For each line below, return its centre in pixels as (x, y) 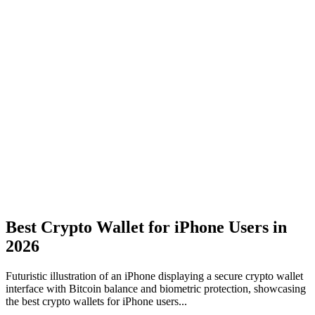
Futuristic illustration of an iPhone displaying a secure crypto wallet (154, 276)
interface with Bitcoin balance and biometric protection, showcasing (156, 289)
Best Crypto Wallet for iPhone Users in (146, 227)
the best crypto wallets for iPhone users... (96, 302)
